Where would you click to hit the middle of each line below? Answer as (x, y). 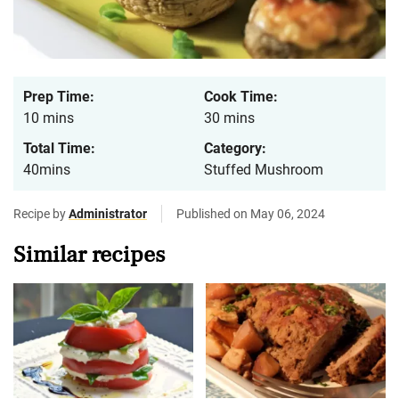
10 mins (49, 118)
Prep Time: (59, 97)
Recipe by (41, 214)
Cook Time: (241, 97)
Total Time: (59, 149)
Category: (235, 149)
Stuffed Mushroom (264, 170)
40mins (47, 170)
